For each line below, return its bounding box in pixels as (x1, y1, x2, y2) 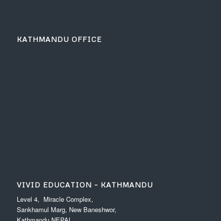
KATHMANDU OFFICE (16, 35, 102, 43)
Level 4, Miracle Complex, (16, 194, 93, 204)
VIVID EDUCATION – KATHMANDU (16, 181, 153, 189)
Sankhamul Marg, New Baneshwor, (16, 205, 116, 215)
